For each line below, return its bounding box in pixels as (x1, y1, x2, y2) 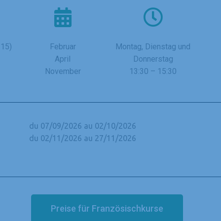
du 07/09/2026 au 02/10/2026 (29, 121, 137, 130)
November (44, 66, 81, 76)
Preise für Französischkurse (50, 203, 163, 214)
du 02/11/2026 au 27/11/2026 (29, 133, 137, 143)
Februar (49, 41, 76, 51)
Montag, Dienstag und (115, 41, 191, 51)
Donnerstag (133, 54, 173, 64)
